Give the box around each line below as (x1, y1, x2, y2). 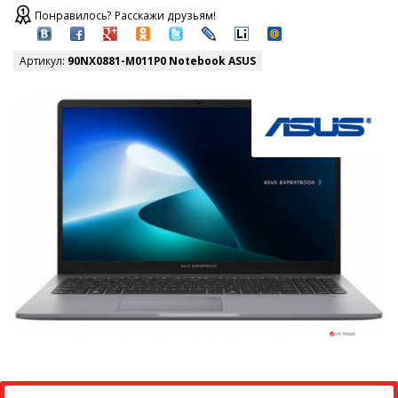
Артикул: (20, 53, 68, 69)
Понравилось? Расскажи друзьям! (35, 8, 216, 24)
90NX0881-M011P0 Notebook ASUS (68, 53, 256, 69)
